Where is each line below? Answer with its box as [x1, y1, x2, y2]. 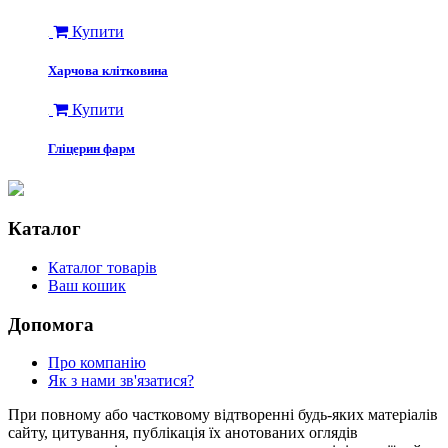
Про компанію [48, 354, 146, 372]
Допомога [8, 313, 94, 335]
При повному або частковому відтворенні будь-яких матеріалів [8, 406, 438, 424]
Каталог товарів [48, 258, 157, 276]
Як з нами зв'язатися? [48, 372, 194, 390]
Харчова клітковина [48, 62, 168, 78]
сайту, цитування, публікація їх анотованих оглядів [8, 424, 358, 442]
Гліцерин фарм [48, 141, 135, 157]
